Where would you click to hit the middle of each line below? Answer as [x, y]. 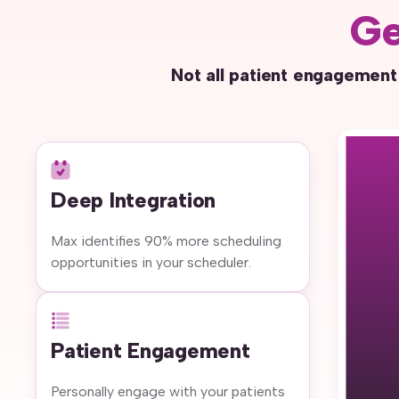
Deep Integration [134, 199]
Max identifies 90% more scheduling [166, 240]
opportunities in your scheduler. [151, 262]
